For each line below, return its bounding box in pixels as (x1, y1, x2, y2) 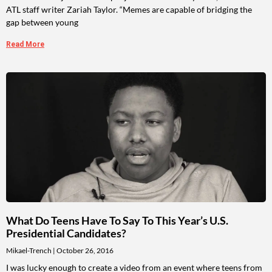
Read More (6, 40, 44, 49)
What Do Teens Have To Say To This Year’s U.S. (6, 214, 228, 228)
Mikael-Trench (6, 246, 53, 256)
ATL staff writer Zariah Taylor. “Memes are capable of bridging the (6, 4, 252, 15)
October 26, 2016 (55, 246, 114, 256)
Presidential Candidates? (6, 226, 126, 240)
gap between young (6, 17, 78, 28)
